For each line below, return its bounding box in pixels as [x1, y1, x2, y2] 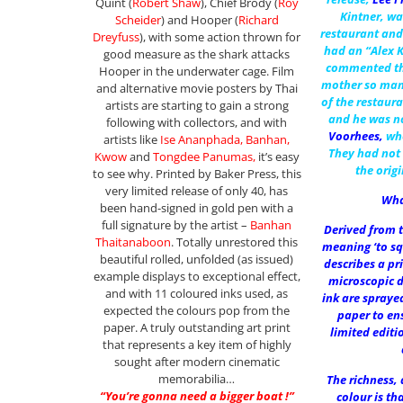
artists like [103, 131, 161, 148]
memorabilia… [158, 371, 236, 388]
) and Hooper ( [160, 12, 238, 29]
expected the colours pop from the [103, 302, 291, 319]
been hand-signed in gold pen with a [100, 200, 294, 217]
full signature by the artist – [102, 217, 251, 234]
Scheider [114, 12, 161, 29]
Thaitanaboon [95, 234, 172, 251]
